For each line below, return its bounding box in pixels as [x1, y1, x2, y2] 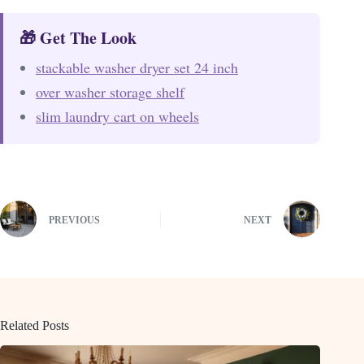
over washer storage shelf [36, 82, 184, 102]
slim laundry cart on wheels [36, 106, 199, 127]
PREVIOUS [49, 214, 100, 226]
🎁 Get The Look [19, 26, 136, 50]
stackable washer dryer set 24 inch [36, 58, 238, 78]
